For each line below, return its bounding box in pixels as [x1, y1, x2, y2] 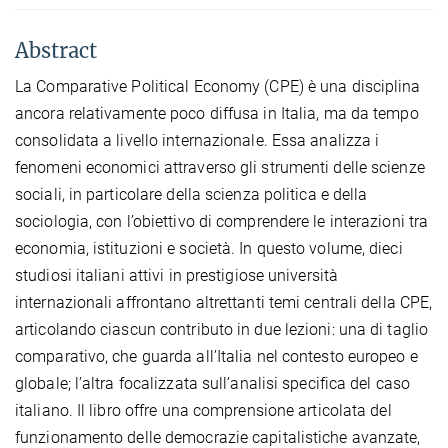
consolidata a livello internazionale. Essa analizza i [15, 131, 380, 150]
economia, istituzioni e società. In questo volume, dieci [15, 239, 403, 258]
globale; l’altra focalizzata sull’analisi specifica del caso [15, 374, 411, 393]
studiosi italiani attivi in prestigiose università [15, 266, 339, 285]
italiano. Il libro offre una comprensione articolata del [15, 401, 392, 420]
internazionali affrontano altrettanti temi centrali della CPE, [15, 293, 433, 312]
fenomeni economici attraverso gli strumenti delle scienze [15, 158, 425, 177]
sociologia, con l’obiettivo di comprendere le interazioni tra [15, 212, 429, 231]
